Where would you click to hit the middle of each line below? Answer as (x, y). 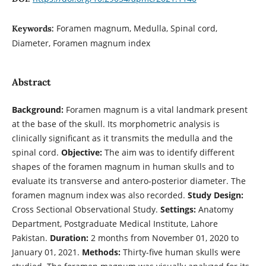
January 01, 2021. (47, 252)
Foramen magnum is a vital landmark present (155, 109)
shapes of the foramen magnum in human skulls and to (123, 166)
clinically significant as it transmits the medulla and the (122, 138)
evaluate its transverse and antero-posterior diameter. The (129, 180)
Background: (37, 109)
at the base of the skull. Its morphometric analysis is (115, 123)
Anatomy (214, 209)
